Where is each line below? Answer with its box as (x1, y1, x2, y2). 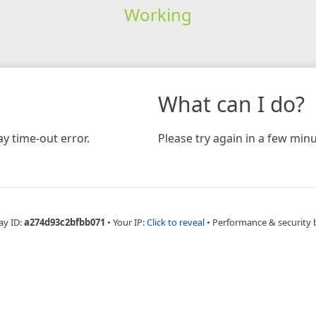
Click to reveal (146, 215, 205, 229)
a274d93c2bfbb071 (23, 215, 105, 229)
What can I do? (158, 89, 305, 119)
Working (123, 2, 192, 26)
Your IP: (112, 215, 147, 229)
